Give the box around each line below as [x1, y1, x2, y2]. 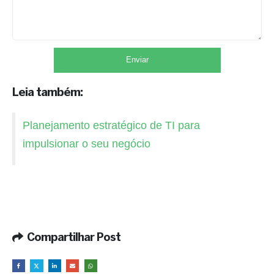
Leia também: [12, 87, 83, 99]
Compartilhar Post [27, 233, 120, 244]
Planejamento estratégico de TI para [22, 119, 200, 131]
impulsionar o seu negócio [22, 137, 150, 150]
